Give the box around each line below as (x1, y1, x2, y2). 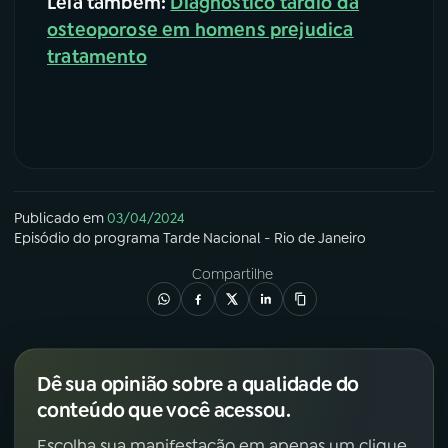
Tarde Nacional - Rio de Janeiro (163, 228, 366, 247)
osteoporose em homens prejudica (47, 18, 354, 43)
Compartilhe (191, 264, 273, 283)
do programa (70, 228, 163, 247)
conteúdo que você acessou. (37, 396, 291, 423)
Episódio (14, 228, 70, 247)
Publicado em (14, 208, 104, 227)
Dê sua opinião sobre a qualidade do (37, 370, 360, 397)
